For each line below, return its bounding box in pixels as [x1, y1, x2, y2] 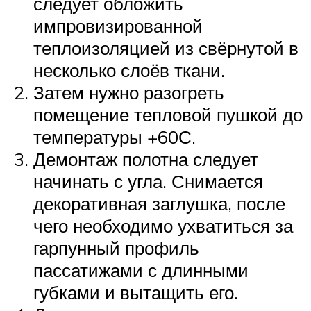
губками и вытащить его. [33, 280, 238, 303]
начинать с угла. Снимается [33, 169, 263, 192]
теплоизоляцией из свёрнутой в [33, 36, 299, 59]
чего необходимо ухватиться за [33, 214, 293, 237]
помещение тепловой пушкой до [33, 103, 303, 126]
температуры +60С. [33, 125, 196, 148]
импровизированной [33, 14, 203, 37]
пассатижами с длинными [33, 258, 249, 281]
